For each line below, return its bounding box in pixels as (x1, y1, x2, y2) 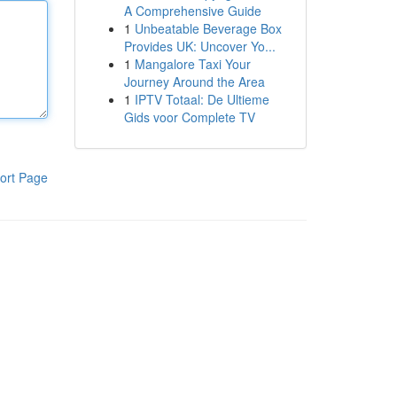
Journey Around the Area (123, 73, 265, 90)
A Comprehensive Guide (123, 2, 261, 19)
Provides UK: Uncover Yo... (123, 37, 276, 55)
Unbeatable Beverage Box (134, 19, 282, 37)
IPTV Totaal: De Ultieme (134, 90, 269, 108)
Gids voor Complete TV (123, 108, 255, 126)
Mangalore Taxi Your (134, 55, 251, 73)
